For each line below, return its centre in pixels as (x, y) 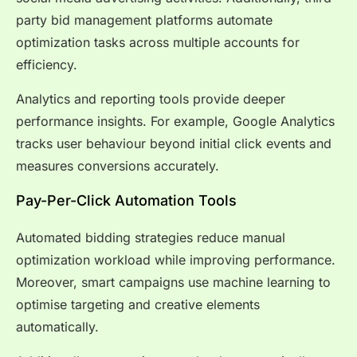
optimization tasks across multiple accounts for (158, 43)
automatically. (57, 327)
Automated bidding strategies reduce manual (151, 238)
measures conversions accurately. (118, 165)
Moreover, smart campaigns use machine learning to (173, 282)
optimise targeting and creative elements (138, 305)
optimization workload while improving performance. (176, 260)
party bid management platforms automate (144, 20)
